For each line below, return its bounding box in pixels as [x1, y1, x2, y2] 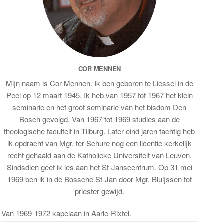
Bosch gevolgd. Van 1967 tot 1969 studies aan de [19, 114, 180, 124]
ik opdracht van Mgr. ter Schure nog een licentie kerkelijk [7, 138, 192, 148]
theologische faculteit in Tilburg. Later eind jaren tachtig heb [4, 126, 195, 136]
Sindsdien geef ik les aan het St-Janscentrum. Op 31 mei [6, 162, 192, 172]
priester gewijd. [74, 186, 124, 196]
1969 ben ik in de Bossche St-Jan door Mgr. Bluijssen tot [7, 174, 192, 184]
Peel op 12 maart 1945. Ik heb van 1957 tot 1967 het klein [6, 90, 193, 100]
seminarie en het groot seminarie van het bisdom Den [12, 102, 187, 112]
